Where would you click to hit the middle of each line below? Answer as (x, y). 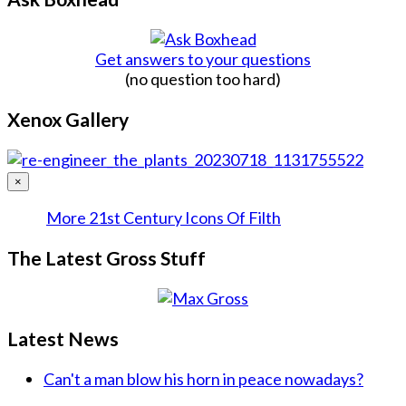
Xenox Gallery (68, 119)
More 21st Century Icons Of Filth (164, 217)
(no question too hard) (203, 78)
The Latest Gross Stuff (106, 257)
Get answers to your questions (203, 58)
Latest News (63, 338)
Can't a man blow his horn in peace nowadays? (203, 379)
